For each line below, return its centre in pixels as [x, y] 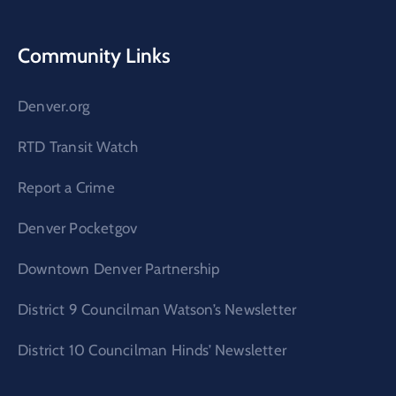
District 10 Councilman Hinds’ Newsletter [152, 350]
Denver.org [53, 106]
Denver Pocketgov [78, 228]
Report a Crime [66, 187]
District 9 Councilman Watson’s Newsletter [157, 309]
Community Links [94, 55]
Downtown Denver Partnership [119, 268]
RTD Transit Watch [78, 146]
